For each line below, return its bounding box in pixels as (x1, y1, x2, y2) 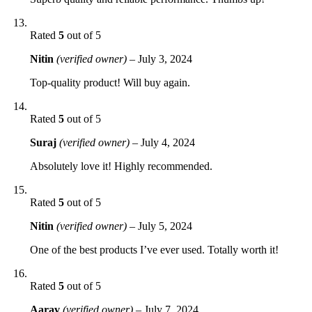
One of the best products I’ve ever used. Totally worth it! (30, 243, 279, 256)
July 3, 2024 (138, 52, 192, 65)
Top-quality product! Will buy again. (30, 76, 190, 88)
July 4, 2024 (141, 136, 195, 148)
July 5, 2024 (138, 219, 192, 232)
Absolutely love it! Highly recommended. (30, 159, 212, 172)
